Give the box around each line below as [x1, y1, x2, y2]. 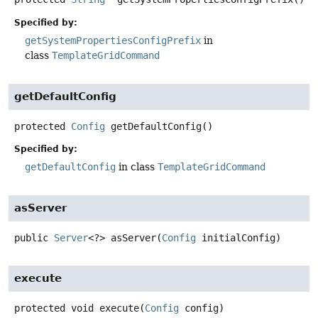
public [14, 232, 48, 244]
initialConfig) [196, 232, 281, 244]
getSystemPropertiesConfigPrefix [25, 34, 201, 46]
